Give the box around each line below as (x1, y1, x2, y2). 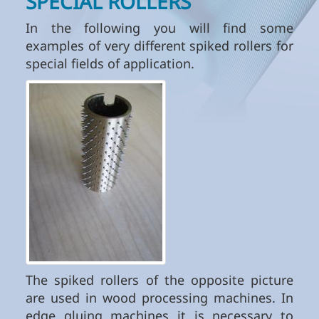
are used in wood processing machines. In (26, 289, 293, 307)
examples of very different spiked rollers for (26, 37, 293, 55)
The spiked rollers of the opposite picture (26, 271, 293, 289)
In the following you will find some (26, 19, 293, 37)
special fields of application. (26, 55, 194, 73)
